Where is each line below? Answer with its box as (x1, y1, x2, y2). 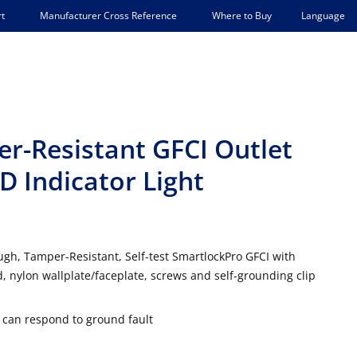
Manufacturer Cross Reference (40, 9, 177, 22)
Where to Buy (212, 9, 272, 22)
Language (301, 8, 345, 22)
